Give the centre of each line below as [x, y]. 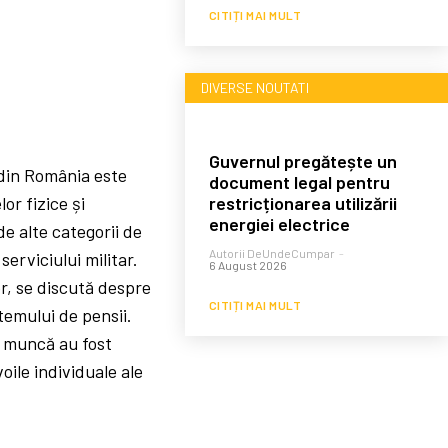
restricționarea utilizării [302, 202]
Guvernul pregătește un [302, 160]
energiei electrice [279, 223]
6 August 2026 [247, 264]
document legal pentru [299, 181]
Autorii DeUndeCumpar [271, 252]
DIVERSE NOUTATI [254, 87]
